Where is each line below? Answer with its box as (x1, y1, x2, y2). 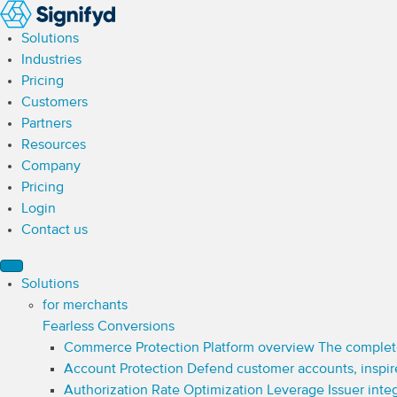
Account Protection (64, 362, 187, 377)
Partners (21, 117, 72, 131)
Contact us (21, 223, 88, 237)
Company (21, 160, 81, 174)
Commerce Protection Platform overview (64, 341, 318, 355)
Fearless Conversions (43, 320, 175, 334)
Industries (21, 53, 82, 67)
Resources (21, 138, 86, 152)
